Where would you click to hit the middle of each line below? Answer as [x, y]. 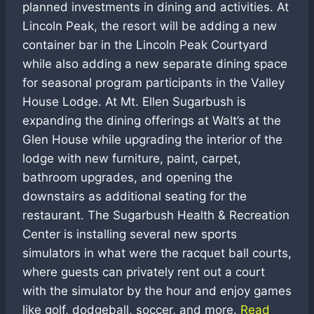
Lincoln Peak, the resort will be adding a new [150, 26]
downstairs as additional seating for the [135, 197]
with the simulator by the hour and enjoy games [157, 291]
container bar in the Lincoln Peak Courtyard [145, 45]
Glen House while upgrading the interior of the [152, 140]
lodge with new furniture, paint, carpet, [132, 159]
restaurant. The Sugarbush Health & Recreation [156, 216]
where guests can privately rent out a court [144, 272]
